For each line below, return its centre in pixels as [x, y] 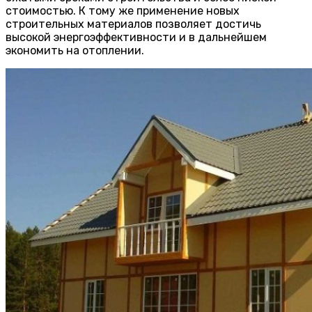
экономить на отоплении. [75, 51]
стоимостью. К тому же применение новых [123, 11]
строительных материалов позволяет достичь [133, 24]
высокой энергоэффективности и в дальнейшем [136, 38]
